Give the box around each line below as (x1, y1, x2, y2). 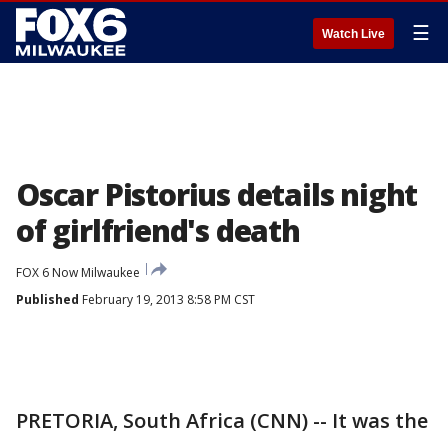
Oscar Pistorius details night (16, 174, 418, 215)
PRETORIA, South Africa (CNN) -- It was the (16, 407, 428, 434)
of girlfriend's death (16, 210, 300, 251)
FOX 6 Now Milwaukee (16, 264, 140, 281)
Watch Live (322, 27, 385, 41)
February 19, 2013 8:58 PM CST (79, 291, 255, 308)
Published (16, 291, 79, 308)
